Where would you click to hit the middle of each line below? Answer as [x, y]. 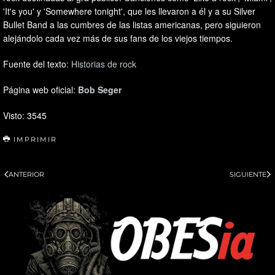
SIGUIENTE [248, 174]
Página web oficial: [41, 89]
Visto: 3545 [25, 115]
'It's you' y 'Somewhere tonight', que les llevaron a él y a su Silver [129, 11]
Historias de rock [104, 64]
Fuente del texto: [37, 64]
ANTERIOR [26, 174]
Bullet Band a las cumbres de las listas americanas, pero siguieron [132, 24]
